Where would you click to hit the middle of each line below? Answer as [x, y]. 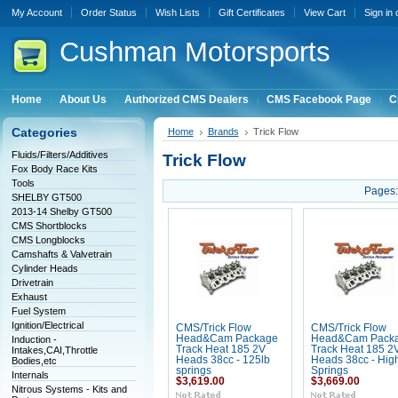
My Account [36, 12]
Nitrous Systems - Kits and [69, 389]
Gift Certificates [251, 12]
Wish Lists [177, 12]
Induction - [34, 339]
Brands [223, 131]
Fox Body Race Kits [54, 169]
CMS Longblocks [48, 240]
